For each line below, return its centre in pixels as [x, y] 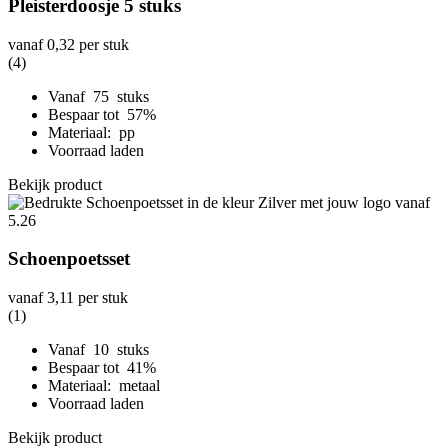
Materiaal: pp [91, 132]
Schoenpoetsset [69, 259]
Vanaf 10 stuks [98, 349]
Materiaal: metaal [104, 385]
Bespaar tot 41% [104, 367]
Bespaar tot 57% [104, 114]
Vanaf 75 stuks [98, 96]
